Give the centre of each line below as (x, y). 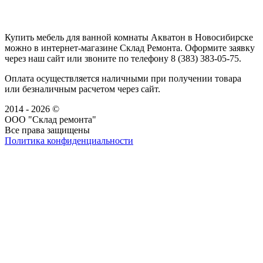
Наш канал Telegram (45, 173)
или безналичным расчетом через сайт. (82, 89)
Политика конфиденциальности (69, 141)
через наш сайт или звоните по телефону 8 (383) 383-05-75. (123, 59)
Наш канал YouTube (45, 162)
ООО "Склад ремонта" (50, 120)
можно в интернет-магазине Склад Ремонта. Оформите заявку (130, 48)
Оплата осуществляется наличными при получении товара (123, 79)
